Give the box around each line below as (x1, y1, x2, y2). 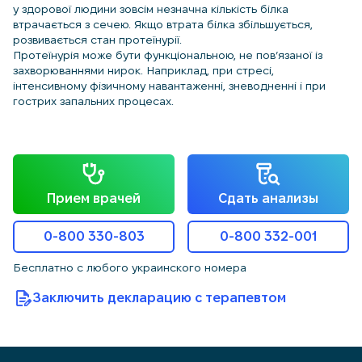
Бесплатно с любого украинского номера (13, 261, 246, 274)
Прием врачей (47, 192, 141, 205)
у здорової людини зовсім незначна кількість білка (13, 2, 288, 15)
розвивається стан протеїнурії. (13, 33, 182, 46)
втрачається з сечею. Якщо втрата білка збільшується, (13, 18, 313, 31)
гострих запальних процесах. (13, 95, 174, 107)
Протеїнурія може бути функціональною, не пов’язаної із (13, 48, 322, 61)
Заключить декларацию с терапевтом (32, 291, 286, 305)
